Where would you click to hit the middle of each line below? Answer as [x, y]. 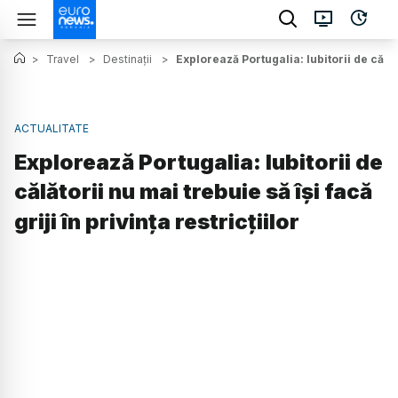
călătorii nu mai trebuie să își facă [193, 192]
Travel [63, 59]
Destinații [127, 59]
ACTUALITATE [52, 128]
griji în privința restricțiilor [157, 222]
